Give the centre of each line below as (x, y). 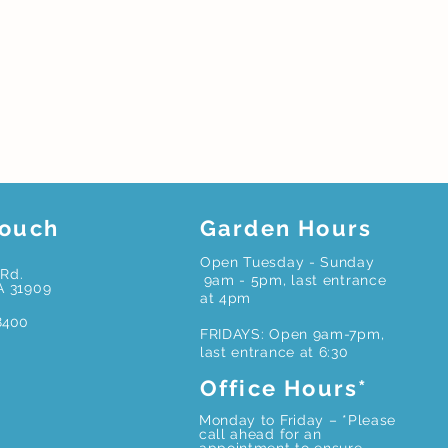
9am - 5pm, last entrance (295, 280)
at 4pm (225, 298)
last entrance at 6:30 (274, 352)
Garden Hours (286, 228)
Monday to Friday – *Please (297, 420)
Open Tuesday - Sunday (287, 262)
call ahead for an (260, 434)
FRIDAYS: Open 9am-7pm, (292, 334)
